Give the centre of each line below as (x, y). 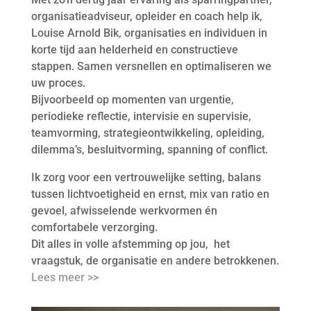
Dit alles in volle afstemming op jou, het (130, 244)
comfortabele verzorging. (94, 227)
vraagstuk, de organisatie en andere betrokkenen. (155, 261)
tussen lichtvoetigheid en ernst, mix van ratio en (150, 194)
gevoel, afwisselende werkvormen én (124, 211)
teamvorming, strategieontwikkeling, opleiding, (148, 133)
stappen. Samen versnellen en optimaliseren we (151, 66)
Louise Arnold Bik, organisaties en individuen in (149, 33)
